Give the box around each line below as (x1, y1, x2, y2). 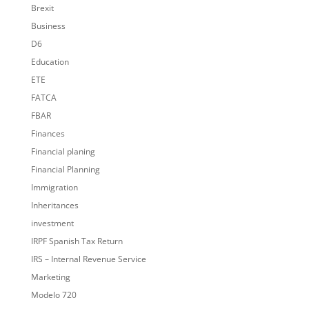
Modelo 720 (30, 289, 77, 301)
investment (30, 217, 74, 230)
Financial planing (30, 146, 95, 158)
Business (30, 20, 66, 32)
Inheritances (30, 199, 79, 212)
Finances (30, 128, 65, 140)
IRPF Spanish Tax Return (30, 235, 123, 248)
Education (30, 56, 69, 68)
